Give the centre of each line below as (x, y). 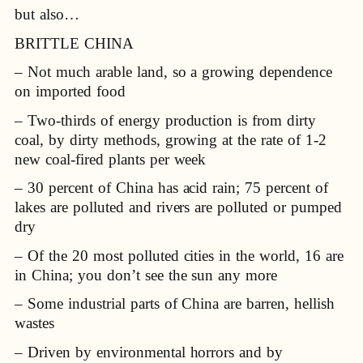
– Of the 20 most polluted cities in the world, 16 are (179, 255)
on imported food (70, 92)
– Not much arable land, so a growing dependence (174, 72)
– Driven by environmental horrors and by (149, 352)
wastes (34, 323)
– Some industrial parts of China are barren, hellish (175, 304)
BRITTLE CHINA (74, 43)
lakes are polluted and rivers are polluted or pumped (179, 207)
